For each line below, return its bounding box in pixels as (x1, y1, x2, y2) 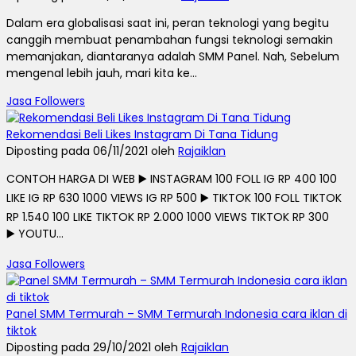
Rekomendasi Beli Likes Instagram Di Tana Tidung (6, 126, 278, 142)
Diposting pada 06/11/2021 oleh (6, 142, 178, 159)
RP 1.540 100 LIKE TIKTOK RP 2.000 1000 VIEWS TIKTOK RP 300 (6, 208, 329, 225)
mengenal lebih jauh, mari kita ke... (6, 64, 197, 81)
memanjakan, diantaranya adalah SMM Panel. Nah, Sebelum (6, 48, 339, 64)
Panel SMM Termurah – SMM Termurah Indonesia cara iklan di (6, 305, 347, 322)
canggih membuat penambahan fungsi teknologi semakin (6, 31, 333, 48)
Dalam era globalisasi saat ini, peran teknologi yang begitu (6, 14, 329, 31)
